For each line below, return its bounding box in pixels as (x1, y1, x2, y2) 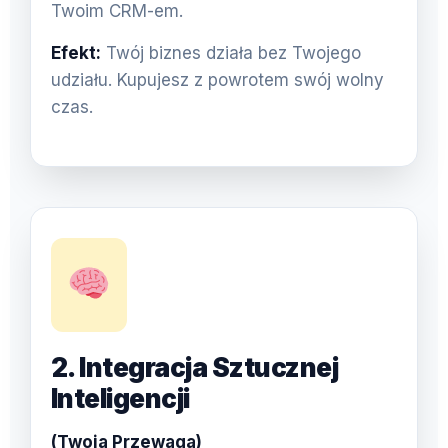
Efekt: (51, 42, 101, 63)
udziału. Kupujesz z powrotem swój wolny (51, 69, 384, 90)
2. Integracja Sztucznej (51, 351, 339, 383)
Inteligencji (51, 382, 190, 414)
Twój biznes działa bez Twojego (101, 42, 361, 63)
